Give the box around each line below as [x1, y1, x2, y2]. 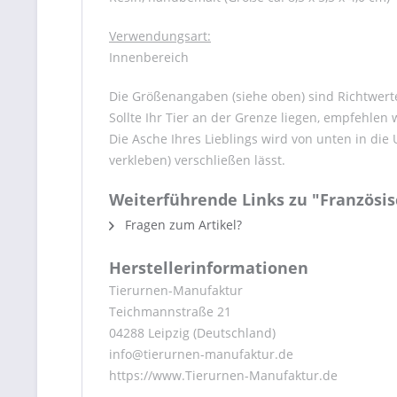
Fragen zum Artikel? [121, 216, 242, 233]
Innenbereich [109, 49, 189, 66]
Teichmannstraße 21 [109, 303, 231, 320]
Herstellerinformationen [109, 257, 308, 278]
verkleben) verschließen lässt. [109, 152, 285, 168]
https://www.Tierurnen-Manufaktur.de [109, 367, 338, 384]
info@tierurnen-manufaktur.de [109, 346, 293, 362]
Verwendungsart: [109, 27, 211, 44]
